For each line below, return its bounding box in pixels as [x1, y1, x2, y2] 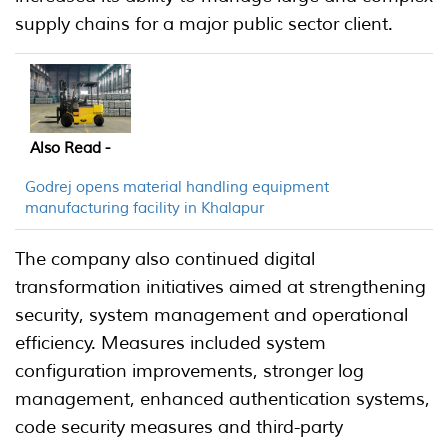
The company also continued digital [15, 247, 315, 270]
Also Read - [30, 138, 110, 158]
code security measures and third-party [15, 415, 343, 438]
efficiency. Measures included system [15, 331, 326, 354]
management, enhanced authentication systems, [15, 387, 430, 410]
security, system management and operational [15, 303, 408, 326]
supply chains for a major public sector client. [15, 12, 393, 35]
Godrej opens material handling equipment [25, 177, 329, 197]
